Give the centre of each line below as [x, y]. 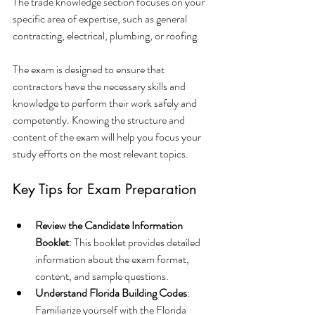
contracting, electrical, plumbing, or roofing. [106, 36]
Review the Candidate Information [110, 225]
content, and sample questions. [102, 276]
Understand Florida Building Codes [111, 293]
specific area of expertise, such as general [101, 19]
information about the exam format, [113, 259]
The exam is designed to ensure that [90, 69]
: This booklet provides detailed [136, 242]
